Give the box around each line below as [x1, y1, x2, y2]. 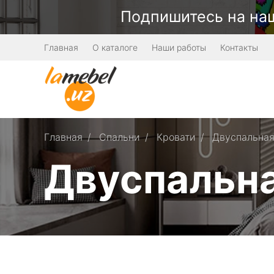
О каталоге [92, 42, 138, 53]
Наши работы [152, 42, 206, 53]
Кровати [157, 131, 196, 143]
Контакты [220, 42, 258, 53]
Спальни [99, 131, 140, 143]
